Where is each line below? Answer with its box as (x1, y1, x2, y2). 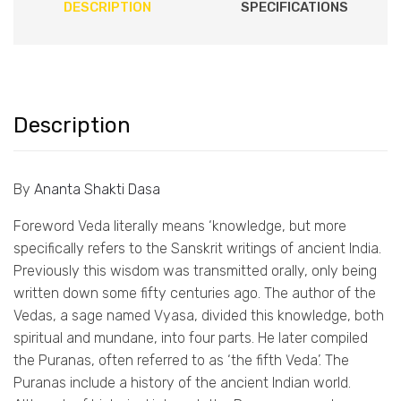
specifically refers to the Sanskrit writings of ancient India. (13, 240, 381, 258)
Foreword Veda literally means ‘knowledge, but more (13, 218, 346, 235)
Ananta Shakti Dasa (34, 181, 160, 199)
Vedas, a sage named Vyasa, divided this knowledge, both (13, 307, 384, 325)
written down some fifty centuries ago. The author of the (13, 285, 376, 303)
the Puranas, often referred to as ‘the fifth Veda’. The (13, 352, 349, 370)
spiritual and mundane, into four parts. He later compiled (13, 329, 368, 347)
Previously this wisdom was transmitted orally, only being (13, 262, 377, 280)
